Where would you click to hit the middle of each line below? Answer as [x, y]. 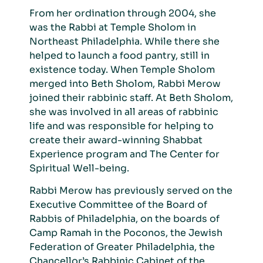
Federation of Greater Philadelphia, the [122, 247]
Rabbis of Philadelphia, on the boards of [124, 218]
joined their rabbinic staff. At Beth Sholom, [131, 97]
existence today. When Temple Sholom [122, 69]
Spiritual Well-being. [79, 168]
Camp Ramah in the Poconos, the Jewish [126, 232]
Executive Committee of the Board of [118, 204]
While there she [182, 41]
